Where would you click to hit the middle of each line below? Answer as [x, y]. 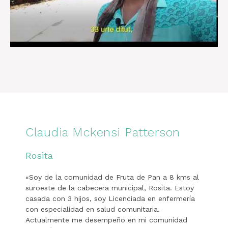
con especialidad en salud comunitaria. [93, 209]
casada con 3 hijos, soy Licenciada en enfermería [110, 199]
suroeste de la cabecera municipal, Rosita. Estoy [110, 188]
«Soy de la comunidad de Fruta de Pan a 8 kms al [112, 177]
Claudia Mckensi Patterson [103, 133]
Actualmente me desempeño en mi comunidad [106, 220]
